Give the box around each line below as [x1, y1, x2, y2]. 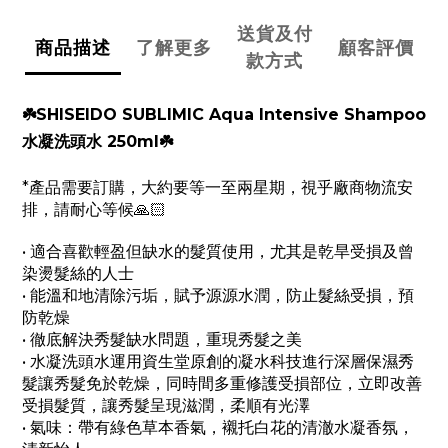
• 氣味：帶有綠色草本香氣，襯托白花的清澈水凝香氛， [22, 418, 414, 438]
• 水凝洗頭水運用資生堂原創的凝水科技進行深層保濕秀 [22, 352, 414, 372]
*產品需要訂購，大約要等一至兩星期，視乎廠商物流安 [22, 178, 413, 198]
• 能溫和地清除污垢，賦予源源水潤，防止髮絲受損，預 [22, 286, 414, 306]
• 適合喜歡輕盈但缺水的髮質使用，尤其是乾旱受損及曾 [22, 242, 414, 262]
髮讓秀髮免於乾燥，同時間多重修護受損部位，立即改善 [22, 374, 422, 394]
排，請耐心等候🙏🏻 [22, 200, 166, 220]
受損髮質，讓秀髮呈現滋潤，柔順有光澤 [22, 396, 310, 416]
